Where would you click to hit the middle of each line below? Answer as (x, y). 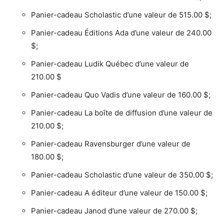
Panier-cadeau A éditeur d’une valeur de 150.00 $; (119, 192)
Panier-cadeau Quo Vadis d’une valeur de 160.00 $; (121, 94)
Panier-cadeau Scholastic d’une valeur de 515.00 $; (121, 14)
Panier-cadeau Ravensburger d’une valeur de (111, 143)
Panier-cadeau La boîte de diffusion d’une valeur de (122, 112)
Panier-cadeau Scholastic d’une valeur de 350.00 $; (122, 174)
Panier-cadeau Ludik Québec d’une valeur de (110, 63)
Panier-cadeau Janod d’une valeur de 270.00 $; (114, 210)
